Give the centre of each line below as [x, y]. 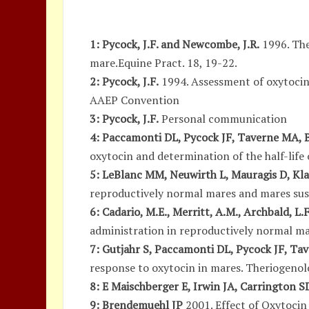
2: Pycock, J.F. [124, 81]
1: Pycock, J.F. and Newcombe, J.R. [175, 44]
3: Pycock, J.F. [124, 119]
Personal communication [223, 119]
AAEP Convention [135, 100]
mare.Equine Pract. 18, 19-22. [164, 63]
